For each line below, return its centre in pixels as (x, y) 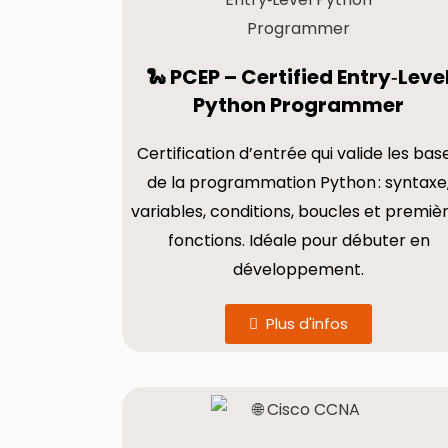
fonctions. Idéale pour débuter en (298, 240)
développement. (299, 269)
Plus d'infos (307, 323)
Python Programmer (299, 105)
